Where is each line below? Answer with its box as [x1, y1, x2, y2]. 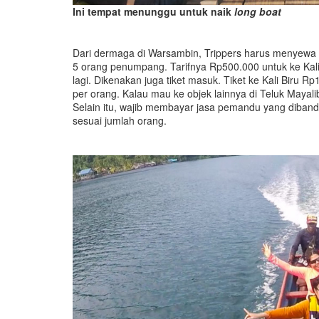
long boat [234, 4, 281, 19]
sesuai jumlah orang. [73, 113, 167, 127]
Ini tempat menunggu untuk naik [73, 4, 234, 19]
